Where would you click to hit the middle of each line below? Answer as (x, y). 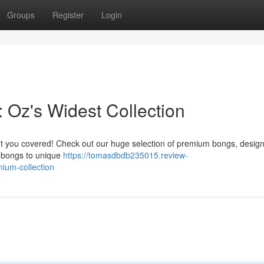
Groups (21, 15)
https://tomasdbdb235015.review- (126, 155)
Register (68, 15)
